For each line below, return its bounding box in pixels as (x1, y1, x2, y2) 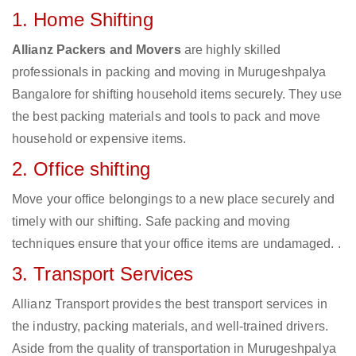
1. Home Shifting (12, 9, 153, 31)
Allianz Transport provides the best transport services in (12, 297, 327, 311)
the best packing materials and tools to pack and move (12, 110, 321, 124)
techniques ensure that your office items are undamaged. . (12, 237, 341, 251)
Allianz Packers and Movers (12, 43, 181, 57)
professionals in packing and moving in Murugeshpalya (12, 65, 327, 79)
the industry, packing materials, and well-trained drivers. (12, 319, 328, 334)
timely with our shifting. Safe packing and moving (12, 215, 290, 229)
